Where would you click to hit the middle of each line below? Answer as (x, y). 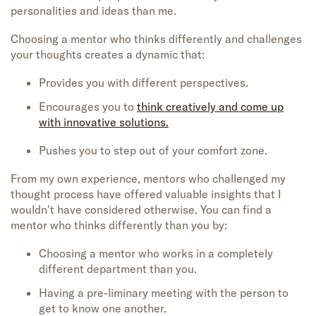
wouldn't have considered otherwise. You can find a (141, 210)
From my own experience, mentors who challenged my (148, 179)
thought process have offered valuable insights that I (146, 194)
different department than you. (118, 269)
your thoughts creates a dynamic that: (108, 55)
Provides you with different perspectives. (144, 83)
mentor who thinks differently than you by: (119, 225)
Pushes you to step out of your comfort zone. (153, 151)
